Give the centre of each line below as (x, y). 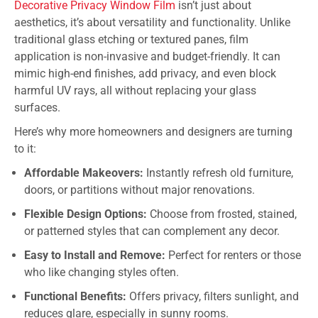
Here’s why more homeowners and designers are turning (153, 131)
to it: (25, 148)
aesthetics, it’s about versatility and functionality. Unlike (152, 22)
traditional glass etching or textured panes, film (131, 39)
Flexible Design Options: (86, 214)
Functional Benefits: (75, 296)
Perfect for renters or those (233, 255)
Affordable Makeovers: (84, 172)
